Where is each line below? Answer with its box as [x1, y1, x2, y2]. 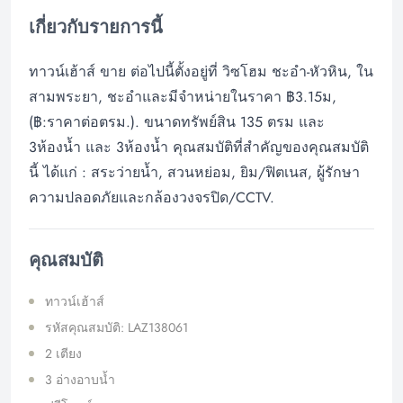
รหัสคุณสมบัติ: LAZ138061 [45, 318, 188, 336]
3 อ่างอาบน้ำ [45, 370, 115, 389]
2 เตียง [45, 344, 82, 363]
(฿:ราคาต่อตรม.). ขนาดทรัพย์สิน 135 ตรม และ [29, 111, 325, 132]
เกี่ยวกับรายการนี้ [29, 13, 163, 40]
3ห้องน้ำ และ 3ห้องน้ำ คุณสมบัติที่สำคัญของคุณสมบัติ [29, 136, 369, 157]
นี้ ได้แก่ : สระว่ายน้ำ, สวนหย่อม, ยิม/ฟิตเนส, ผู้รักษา [29, 161, 360, 183]
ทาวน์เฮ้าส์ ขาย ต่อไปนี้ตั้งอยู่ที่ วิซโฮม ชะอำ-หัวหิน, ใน [29, 60, 373, 82]
